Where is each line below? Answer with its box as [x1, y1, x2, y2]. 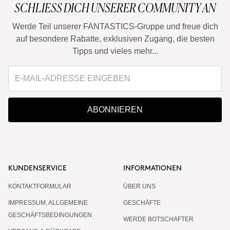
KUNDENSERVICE [8, 164, 67, 171]
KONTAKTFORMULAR [8, 182, 71, 190]
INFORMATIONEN [123, 164, 182, 171]
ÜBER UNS [123, 182, 156, 190]
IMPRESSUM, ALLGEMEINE [8, 199, 88, 206]
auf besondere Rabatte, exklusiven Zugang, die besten [15, 34, 215, 43]
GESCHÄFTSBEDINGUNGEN [8, 211, 92, 219]
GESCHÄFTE [123, 199, 161, 206]
